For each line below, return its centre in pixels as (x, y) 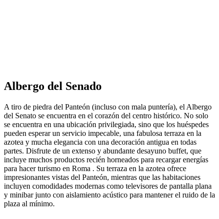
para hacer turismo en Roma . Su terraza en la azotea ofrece (95, 169)
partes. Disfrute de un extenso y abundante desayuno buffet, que (103, 151)
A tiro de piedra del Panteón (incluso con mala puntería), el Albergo (108, 107)
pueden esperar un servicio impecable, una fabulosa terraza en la (103, 133)
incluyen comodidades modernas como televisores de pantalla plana (108, 186)
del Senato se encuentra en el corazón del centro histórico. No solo (106, 116)
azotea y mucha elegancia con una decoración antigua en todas (100, 142)
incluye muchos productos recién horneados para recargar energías (106, 160)
